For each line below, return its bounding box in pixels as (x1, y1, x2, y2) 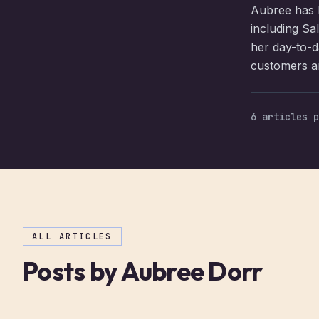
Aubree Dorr (120, 255, 263, 287)
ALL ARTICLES (32, 231, 113, 242)
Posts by (23, 255, 121, 287)
